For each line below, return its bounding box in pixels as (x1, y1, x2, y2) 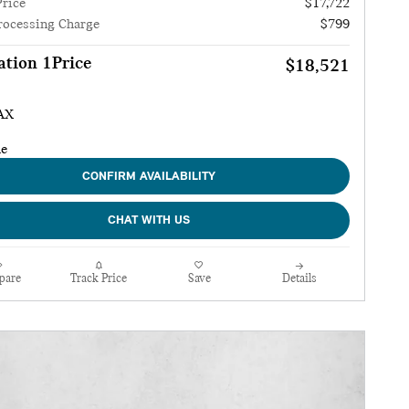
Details (282, 272, 317, 285)
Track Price (70, 272, 127, 285)
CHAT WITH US (108, 215, 190, 227)
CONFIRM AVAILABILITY (82, 170, 215, 183)
